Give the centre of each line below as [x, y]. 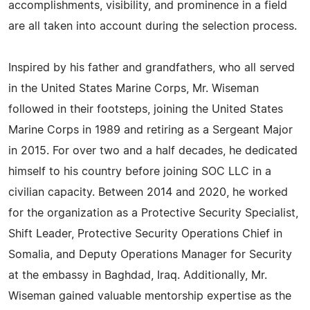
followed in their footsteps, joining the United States [146, 109]
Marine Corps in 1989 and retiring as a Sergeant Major [151, 130]
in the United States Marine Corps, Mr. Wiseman [134, 89]
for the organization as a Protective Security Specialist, [153, 213]
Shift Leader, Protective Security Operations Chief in [145, 234]
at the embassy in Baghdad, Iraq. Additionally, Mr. [138, 275]
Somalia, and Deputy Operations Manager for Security [150, 255]
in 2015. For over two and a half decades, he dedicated [153, 151]
